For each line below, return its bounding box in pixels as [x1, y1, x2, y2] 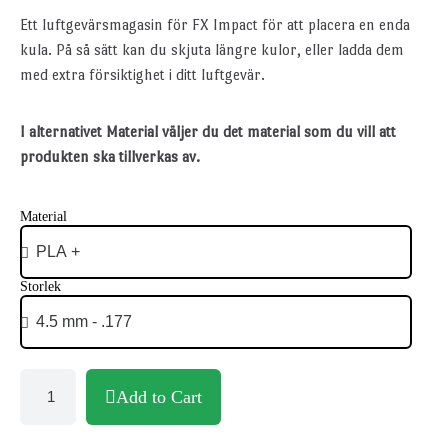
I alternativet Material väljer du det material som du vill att [20, 122, 396, 140]
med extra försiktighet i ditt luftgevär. [20, 65, 265, 83]
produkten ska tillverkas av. [20, 147, 200, 165]
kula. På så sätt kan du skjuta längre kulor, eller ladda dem [20, 40, 404, 58]
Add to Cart [116, 386, 202, 407]
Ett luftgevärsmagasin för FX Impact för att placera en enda [20, 15, 410, 33]
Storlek [20, 278, 61, 294]
